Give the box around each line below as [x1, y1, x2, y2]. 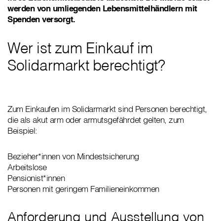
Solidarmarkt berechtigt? [7, 56, 165, 75]
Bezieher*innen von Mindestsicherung [7, 151, 139, 162]
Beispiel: [7, 125, 37, 136]
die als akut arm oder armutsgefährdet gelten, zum [7, 114, 184, 125]
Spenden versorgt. [7, 14, 75, 25]
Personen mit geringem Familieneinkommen [7, 184, 159, 194]
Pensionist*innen [7, 173, 65, 184]
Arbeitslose [7, 162, 47, 173]
